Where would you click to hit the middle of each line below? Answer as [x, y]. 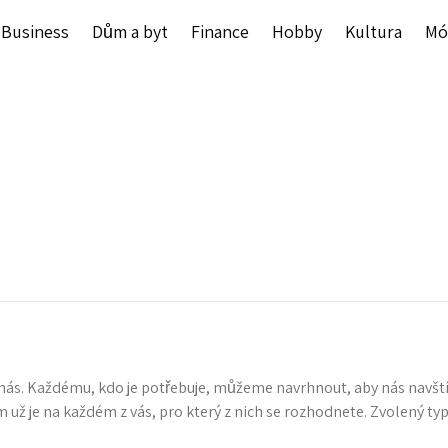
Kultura [373, 31]
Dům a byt [130, 31]
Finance [220, 31]
